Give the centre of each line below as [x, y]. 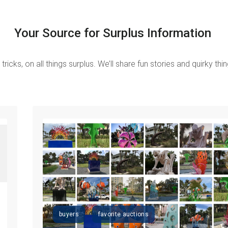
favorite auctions [123, 215]
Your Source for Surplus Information [114, 33]
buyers [69, 215]
